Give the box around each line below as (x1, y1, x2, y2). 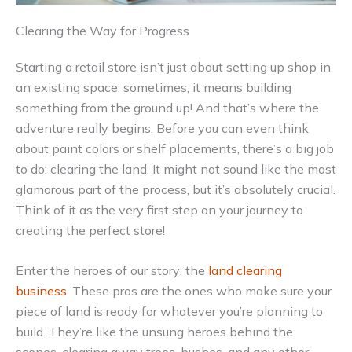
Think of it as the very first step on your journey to (16, 201, 303, 218)
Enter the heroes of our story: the (16, 262, 208, 279)
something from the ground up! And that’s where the (16, 99, 319, 115)
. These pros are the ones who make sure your (67, 283, 332, 299)
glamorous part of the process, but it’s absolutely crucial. (16, 181, 335, 197)
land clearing (208, 262, 282, 279)
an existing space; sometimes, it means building (16, 79, 291, 95)
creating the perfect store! (16, 222, 165, 238)
